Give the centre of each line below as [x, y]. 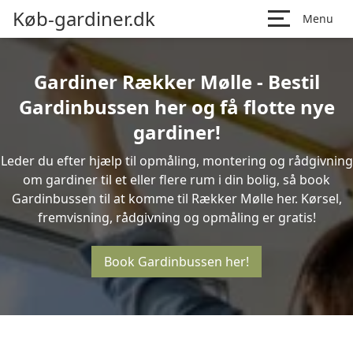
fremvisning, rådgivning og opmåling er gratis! [176, 217]
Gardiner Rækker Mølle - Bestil [176, 82]
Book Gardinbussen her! [176, 262]
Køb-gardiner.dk [84, 19]
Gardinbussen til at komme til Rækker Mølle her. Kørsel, [176, 199]
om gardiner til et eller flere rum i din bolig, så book [176, 180]
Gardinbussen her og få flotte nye [176, 107]
